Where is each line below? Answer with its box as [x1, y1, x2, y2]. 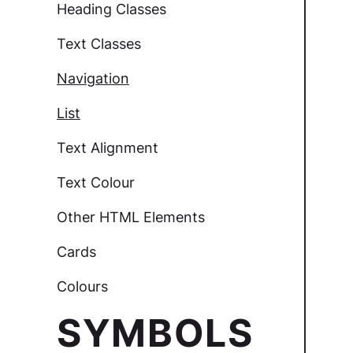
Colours [57, 278, 108, 295]
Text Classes [57, 35, 141, 52]
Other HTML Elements [57, 209, 205, 225]
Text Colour [57, 174, 135, 191]
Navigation [57, 70, 129, 87]
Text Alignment [57, 139, 158, 156]
